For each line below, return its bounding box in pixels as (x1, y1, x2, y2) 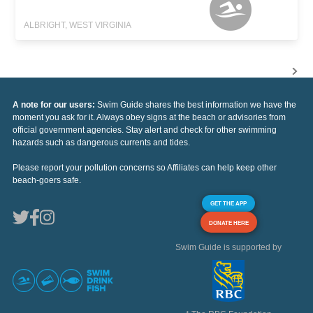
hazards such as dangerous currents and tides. (13, 138, 190, 148)
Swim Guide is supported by (175, 242, 282, 253)
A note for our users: (13, 100, 97, 110)
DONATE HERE (208, 219, 249, 227)
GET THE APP (210, 200, 247, 208)
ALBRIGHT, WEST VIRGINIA (24, 20, 132, 31)
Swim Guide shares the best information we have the (97, 100, 296, 110)
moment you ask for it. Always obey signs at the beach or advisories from (13, 112, 286, 123)
